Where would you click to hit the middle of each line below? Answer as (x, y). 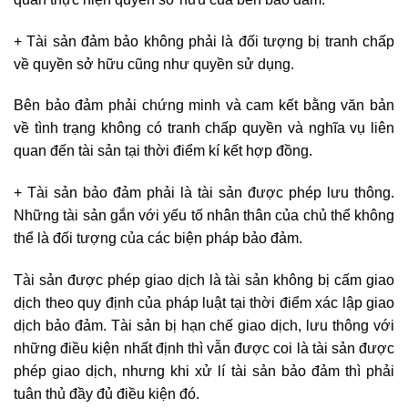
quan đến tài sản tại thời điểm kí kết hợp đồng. (163, 151)
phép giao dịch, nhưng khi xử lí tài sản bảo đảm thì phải (204, 371)
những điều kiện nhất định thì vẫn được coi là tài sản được (204, 348)
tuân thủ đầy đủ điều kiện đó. (107, 393)
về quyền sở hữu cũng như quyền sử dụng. (154, 64)
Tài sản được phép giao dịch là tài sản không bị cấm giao (204, 280)
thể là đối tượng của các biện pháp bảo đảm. (158, 239)
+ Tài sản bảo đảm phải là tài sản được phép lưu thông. (204, 193)
